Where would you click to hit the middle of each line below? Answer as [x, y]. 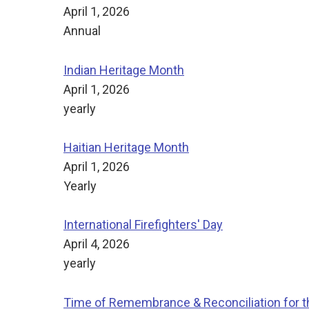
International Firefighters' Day [143, 225]
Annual [83, 31]
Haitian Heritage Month [126, 147]
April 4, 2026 [97, 244]
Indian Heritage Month [124, 70]
